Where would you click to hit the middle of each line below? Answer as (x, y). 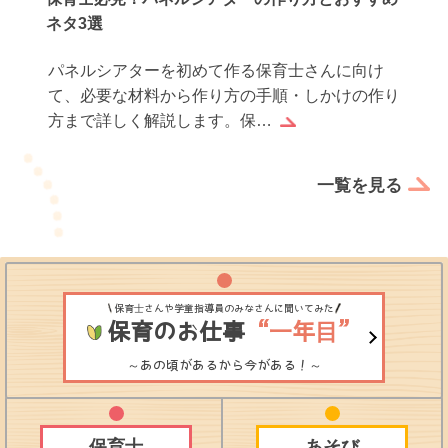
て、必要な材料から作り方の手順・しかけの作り (224, 96)
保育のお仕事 (175, 332)
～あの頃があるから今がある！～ (224, 366)
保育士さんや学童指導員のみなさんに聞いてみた (224, 308)
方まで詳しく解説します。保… (160, 121)
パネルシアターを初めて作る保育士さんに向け (216, 71)
